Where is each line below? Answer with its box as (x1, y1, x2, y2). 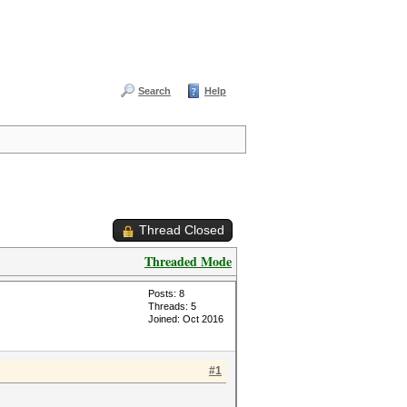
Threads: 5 (148, 301, 196, 312)
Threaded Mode (144, 252, 232, 271)
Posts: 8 (148, 288, 184, 299)
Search (138, 85, 171, 96)
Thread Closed (139, 223, 224, 237)
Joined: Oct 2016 (148, 313, 223, 324)
